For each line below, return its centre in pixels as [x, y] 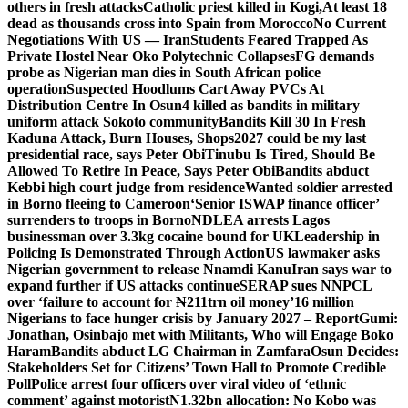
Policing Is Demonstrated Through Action [136, 253]
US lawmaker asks [322, 253]
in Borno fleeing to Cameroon [99, 204]
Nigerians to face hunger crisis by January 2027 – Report [183, 319]
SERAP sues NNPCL [306, 286]
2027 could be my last [300, 138]
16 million [324, 302]
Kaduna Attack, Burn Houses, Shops [121, 138]
